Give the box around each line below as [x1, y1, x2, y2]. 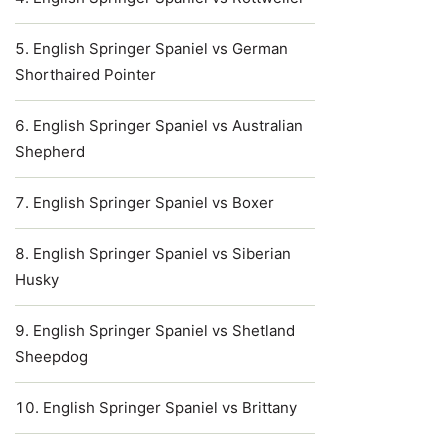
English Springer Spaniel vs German [33, 39, 288, 58]
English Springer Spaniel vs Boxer [33, 193, 274, 212]
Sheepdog [15, 347, 88, 366]
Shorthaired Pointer [15, 65, 156, 84]
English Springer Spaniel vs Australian [33, 116, 303, 135]
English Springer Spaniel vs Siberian [33, 244, 291, 263]
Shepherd [15, 142, 85, 161]
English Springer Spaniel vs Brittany [43, 398, 297, 417]
